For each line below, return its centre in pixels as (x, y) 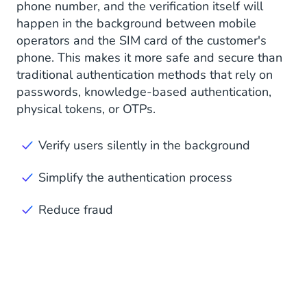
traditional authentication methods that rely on (145, 75)
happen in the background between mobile (136, 24)
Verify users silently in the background (144, 146)
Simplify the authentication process (135, 178)
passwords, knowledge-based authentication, (144, 92)
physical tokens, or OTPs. (86, 109)
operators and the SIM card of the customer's (142, 41)
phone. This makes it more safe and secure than (149, 58)
